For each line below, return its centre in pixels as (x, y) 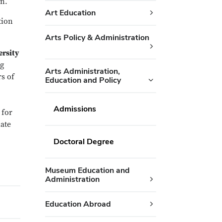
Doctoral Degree (83, 141)
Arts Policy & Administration (97, 37)
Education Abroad (78, 204)
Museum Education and (87, 170)
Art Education (70, 13)
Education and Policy (83, 80)
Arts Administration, (82, 71)
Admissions (75, 109)
